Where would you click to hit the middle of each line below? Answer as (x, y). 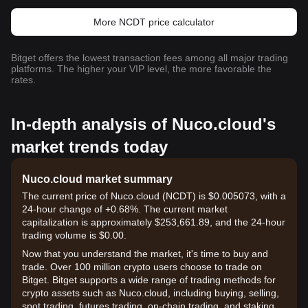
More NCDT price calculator (154, 22)
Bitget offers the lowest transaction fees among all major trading (150, 58)
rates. (23, 80)
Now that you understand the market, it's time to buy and (145, 254)
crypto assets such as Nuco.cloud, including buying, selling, (151, 293)
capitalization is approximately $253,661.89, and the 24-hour (154, 222)
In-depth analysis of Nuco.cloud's (143, 124)
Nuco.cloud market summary (97, 179)
